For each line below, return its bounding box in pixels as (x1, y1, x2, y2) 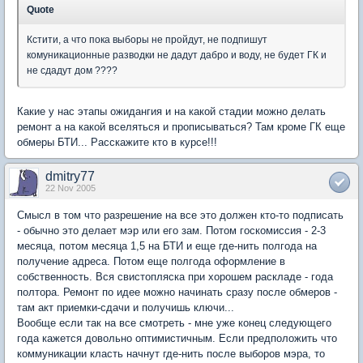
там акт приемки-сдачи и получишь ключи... (17, 301, 234, 314)
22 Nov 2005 (45, 183, 96, 193)
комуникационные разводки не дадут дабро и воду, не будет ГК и (27, 49, 327, 61)
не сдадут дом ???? (27, 65, 117, 76)
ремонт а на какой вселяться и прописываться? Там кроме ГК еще (17, 121, 345, 133)
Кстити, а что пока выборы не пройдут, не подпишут (27, 34, 267, 45)
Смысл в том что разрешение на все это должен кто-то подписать (17, 209, 344, 221)
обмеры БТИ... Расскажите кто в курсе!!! (17, 136, 217, 148)
